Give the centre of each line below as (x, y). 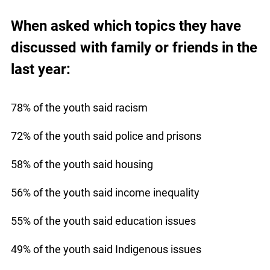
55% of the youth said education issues (103, 221)
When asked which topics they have (126, 26)
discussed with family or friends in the (134, 48)
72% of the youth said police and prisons (106, 136)
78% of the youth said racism (79, 108)
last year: (40, 70)
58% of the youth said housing (82, 165)
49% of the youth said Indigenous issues (106, 250)
